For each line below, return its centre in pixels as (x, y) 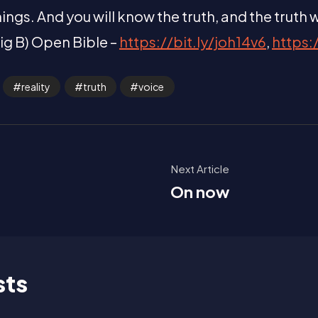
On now (200, 192)
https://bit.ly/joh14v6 (193, 42)
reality (36, 87)
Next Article (201, 169)
